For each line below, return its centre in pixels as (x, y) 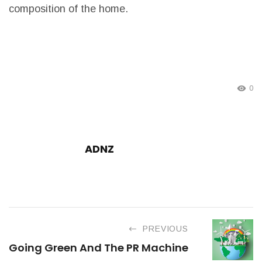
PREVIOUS (166, 228)
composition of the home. (68, 9)
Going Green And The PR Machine (99, 247)
